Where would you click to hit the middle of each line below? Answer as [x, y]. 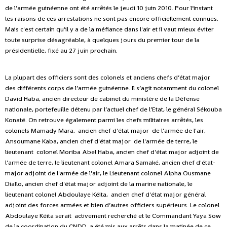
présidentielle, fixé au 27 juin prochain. [61, 51]
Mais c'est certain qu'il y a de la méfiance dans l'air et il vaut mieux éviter [109, 29]
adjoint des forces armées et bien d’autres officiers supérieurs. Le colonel [112, 205]
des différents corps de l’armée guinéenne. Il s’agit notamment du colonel [112, 88]
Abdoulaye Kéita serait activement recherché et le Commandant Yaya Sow [113, 216]
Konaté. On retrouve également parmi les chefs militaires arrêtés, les [104, 120]
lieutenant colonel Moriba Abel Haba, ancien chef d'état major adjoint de [112, 152]
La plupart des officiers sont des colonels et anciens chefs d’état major [108, 78]
